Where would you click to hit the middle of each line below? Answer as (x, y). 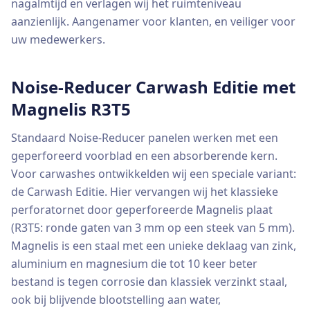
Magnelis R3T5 (71, 109)
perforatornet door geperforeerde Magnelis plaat (142, 210)
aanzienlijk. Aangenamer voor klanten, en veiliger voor (153, 21)
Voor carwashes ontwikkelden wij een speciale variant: (154, 174)
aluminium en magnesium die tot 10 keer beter (134, 264)
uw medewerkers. (58, 39)
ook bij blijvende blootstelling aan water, (116, 300)
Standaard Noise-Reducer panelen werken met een (145, 138)
